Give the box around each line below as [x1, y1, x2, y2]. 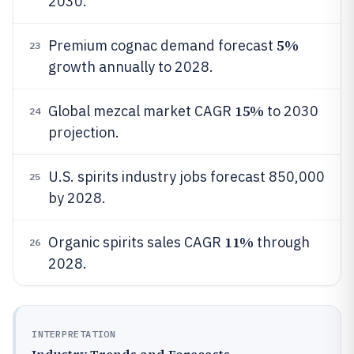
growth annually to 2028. [48, 58, 213, 76]
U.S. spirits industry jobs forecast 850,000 [48, 168, 325, 186]
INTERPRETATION [32, 328, 116, 340]
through [253, 233, 310, 251]
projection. [48, 123, 119, 141]
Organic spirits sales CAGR [48, 233, 224, 251]
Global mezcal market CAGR [48, 102, 235, 120]
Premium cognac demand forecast [48, 36, 277, 55]
